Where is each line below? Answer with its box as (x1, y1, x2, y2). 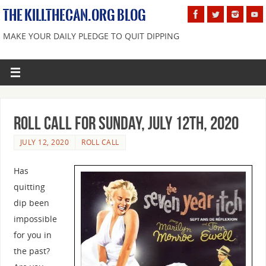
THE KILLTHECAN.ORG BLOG (3, 8, 146, 23)
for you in (13, 229, 52, 240)
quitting (13, 180, 45, 192)
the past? (13, 245, 50, 256)
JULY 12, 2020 (20, 137, 69, 147)
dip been (13, 197, 49, 208)
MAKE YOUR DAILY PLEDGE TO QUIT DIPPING (3, 30, 179, 42)
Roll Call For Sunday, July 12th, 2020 (13, 113, 239, 133)
